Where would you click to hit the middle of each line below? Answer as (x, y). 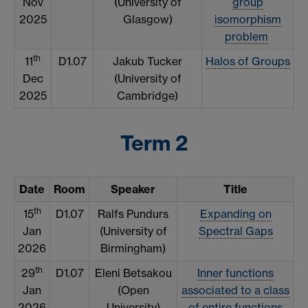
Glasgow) (147, 20)
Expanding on (235, 213)
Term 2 (154, 143)
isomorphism (248, 20)
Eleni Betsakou (133, 273)
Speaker (133, 189)
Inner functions (235, 273)
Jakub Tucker (147, 62)
